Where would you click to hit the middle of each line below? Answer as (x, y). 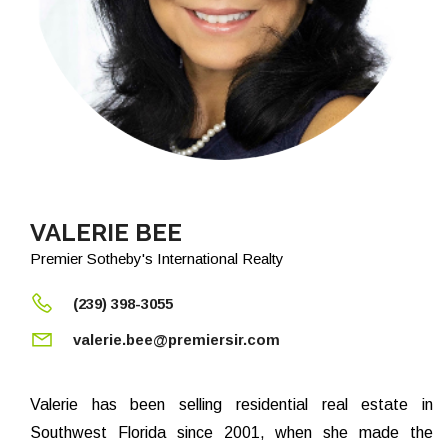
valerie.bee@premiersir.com (176, 339)
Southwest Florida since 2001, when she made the (231, 432)
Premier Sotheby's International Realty (157, 258)
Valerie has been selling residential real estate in (231, 404)
